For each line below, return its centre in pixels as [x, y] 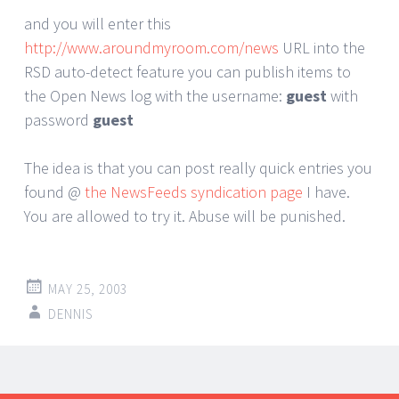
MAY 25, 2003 [88, 289]
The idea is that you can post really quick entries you [198, 167]
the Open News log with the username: [155, 95]
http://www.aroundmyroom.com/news [151, 47]
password [58, 119]
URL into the [322, 47]
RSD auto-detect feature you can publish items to [187, 71]
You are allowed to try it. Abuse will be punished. [185, 216]
